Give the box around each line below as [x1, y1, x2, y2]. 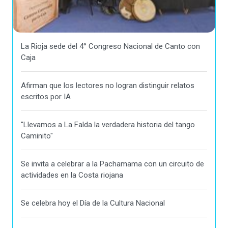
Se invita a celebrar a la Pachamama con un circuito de [21, 159, 204, 169]
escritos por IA [21, 92, 71, 102]
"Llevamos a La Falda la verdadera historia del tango [21, 120, 195, 130]
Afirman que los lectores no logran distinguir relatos [21, 81, 194, 91]
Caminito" [21, 131, 53, 141]
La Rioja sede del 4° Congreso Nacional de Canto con [21, 42, 200, 51]
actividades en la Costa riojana [21, 170, 123, 180]
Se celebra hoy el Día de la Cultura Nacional [21, 198, 165, 208]
